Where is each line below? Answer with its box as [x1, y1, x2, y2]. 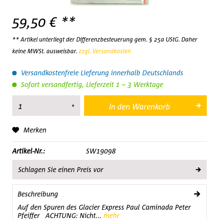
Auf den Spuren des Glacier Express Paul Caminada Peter [18, 203, 191, 211]
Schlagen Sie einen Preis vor [18, 165, 103, 174]
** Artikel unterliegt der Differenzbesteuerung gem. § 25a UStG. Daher [12, 36, 197, 43]
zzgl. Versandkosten [79, 47, 131, 55]
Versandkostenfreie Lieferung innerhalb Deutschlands [19, 68, 183, 77]
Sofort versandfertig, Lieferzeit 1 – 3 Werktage [19, 80, 163, 88]
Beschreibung [18, 190, 58, 198]
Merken [23, 126, 46, 134]
